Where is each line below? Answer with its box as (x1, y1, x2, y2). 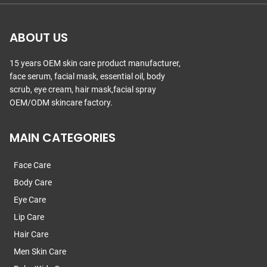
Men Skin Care (14, 246, 66, 256)
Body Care (14, 177, 52, 187)
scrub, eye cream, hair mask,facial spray (10, 84, 156, 94)
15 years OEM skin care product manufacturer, (10, 58, 181, 68)
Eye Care (14, 194, 46, 204)
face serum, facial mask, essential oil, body (10, 71, 165, 81)
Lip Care (14, 212, 44, 222)
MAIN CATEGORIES (10, 129, 116, 146)
